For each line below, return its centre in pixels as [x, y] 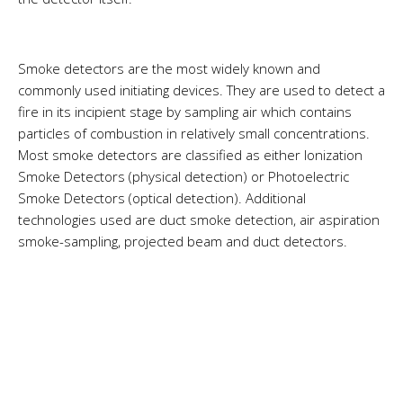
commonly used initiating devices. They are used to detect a [201, 90]
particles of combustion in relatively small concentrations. [194, 133]
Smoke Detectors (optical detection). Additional [162, 197]
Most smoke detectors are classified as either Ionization [190, 154]
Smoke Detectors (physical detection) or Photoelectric [184, 176]
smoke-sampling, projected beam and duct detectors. [183, 241]
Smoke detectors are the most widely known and [169, 68]
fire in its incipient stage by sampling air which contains [185, 111]
